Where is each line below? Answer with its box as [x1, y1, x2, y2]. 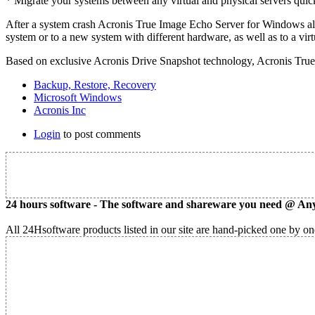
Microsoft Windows [34, 91, 122, 104]
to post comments [60, 128, 141, 141]
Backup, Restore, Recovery [34, 79, 156, 91]
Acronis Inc [34, 104, 86, 117]
